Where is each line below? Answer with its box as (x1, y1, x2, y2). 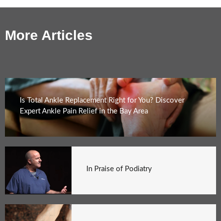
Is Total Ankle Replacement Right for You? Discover (20, 96, 184, 104)
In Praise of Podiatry (86, 165, 152, 173)
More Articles (5, 27, 93, 43)
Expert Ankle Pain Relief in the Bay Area (20, 107, 148, 115)
